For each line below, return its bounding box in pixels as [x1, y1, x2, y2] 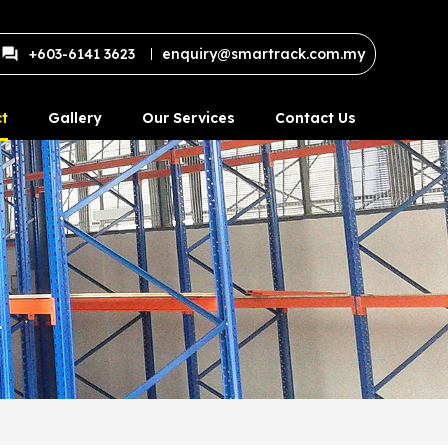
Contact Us [275, 108, 356, 127]
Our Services [142, 108, 235, 127]
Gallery [48, 108, 102, 127]
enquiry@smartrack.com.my [162, 45, 365, 63]
